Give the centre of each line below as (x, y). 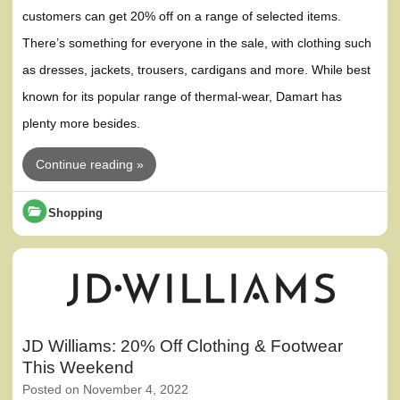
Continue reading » (89, 164)
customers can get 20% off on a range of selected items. (182, 17)
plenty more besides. (82, 124)
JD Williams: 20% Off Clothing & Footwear (183, 346)
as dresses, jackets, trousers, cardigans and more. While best (197, 70)
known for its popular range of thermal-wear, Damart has (183, 97)
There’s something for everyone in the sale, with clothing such (197, 43)
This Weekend (79, 368)
